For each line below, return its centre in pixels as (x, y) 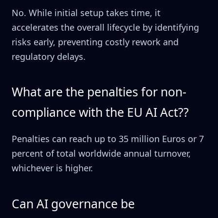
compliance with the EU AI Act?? (100, 112)
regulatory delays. (49, 57)
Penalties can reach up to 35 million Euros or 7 (108, 139)
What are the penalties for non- (99, 92)
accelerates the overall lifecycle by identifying (105, 27)
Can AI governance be (73, 203)
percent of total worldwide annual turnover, (101, 154)
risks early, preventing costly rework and (95, 42)
